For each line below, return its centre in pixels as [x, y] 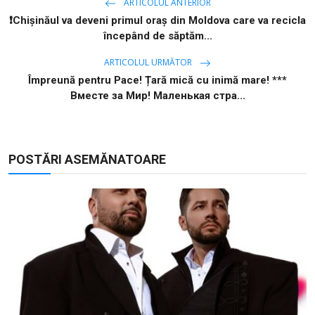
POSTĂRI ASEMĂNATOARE [87, 160]
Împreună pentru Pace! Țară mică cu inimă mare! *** [157, 81]
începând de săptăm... [157, 36]
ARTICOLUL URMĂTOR [149, 63]
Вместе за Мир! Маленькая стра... [157, 96]
